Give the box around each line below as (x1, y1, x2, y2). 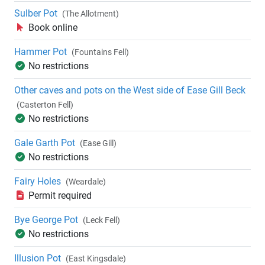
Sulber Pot (14, 8, 57, 20)
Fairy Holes (14, 176, 61, 188)
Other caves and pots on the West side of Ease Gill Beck (14, 85, 245, 96)
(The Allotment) (62, 9, 119, 19)
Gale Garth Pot (14, 137, 75, 149)
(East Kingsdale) (66, 254, 126, 264)
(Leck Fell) (83, 215, 120, 225)
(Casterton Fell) (17, 100, 73, 110)
